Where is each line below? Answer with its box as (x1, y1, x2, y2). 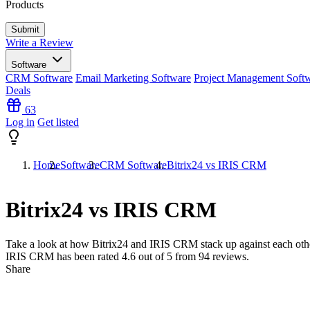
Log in (6, 116, 35, 128)
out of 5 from (136, 250, 199, 262)
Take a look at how (6, 237, 92, 250)
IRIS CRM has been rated (6, 250, 122, 262)
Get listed (37, 116, 79, 128)
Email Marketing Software (75, 72, 191, 84)
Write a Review (6, 37, 73, 48)
